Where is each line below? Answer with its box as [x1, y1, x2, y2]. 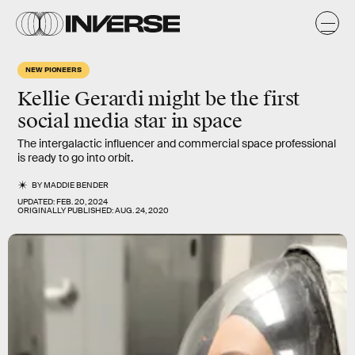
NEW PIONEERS [25, 64, 82, 74]
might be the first [143, 87, 300, 111]
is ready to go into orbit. [17, 151, 133, 165]
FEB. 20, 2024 [56, 197, 108, 207]
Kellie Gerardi [17, 87, 144, 111]
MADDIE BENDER [44, 180, 109, 190]
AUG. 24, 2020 [115, 205, 169, 216]
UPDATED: [17, 197, 56, 207]
